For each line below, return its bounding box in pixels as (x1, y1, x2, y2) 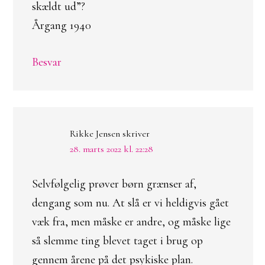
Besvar (32, 55, 62, 69)
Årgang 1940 (32, 18, 91, 33)
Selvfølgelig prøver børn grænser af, (32, 177, 196, 191)
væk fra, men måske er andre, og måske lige (32, 215, 231, 229)
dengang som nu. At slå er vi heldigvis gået (32, 196, 229, 210)
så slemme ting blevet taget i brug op (32, 234, 203, 248)
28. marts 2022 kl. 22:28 (70, 143, 153, 155)
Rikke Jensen (70, 128, 120, 140)
